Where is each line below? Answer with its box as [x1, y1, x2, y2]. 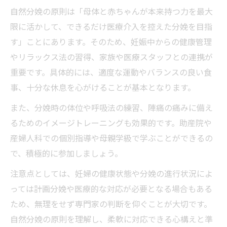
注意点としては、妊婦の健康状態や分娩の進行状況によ [10, 167, 213, 179]
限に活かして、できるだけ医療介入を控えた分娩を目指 [10, 20, 212, 32]
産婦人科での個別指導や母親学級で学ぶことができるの [10, 131, 213, 144]
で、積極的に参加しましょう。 [10, 146, 123, 159]
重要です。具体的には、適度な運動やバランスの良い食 [10, 65, 212, 78]
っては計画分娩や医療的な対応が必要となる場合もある [10, 182, 212, 195]
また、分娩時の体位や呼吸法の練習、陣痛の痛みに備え [10, 101, 213, 113]
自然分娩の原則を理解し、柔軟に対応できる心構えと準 [10, 212, 213, 225]
